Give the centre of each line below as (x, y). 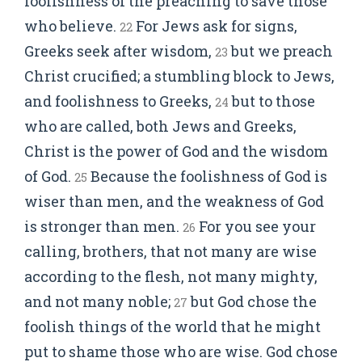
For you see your (256, 226)
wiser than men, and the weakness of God (174, 201)
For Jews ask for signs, (215, 26)
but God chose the (252, 301)
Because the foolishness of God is (207, 176)
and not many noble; (99, 301)
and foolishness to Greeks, (120, 101)
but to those (272, 101)
